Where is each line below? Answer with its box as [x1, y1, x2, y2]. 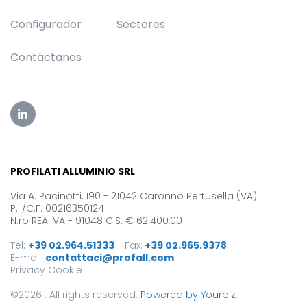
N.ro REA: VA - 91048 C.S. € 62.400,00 [10, 214, 182, 228]
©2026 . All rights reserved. [10, 288, 140, 302]
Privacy [10, 263, 45, 278]
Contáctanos [10, 49, 82, 66]
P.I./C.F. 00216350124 [10, 201, 104, 216]
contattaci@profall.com [45, 251, 174, 265]
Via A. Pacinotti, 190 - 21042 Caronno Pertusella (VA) [10, 189, 257, 204]
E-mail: [10, 251, 43, 265]
